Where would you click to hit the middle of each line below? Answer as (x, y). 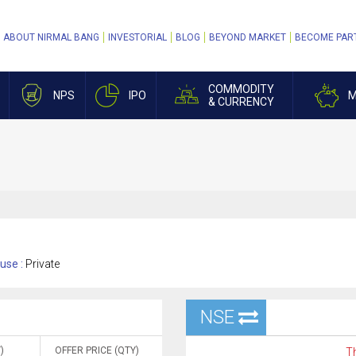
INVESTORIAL (137, 37)
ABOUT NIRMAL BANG (51, 37)
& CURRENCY (241, 102)
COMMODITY (241, 89)
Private (43, 264)
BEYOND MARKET (248, 37)
